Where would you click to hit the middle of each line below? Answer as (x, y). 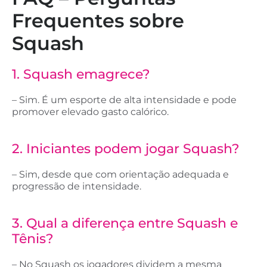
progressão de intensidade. (77, 186)
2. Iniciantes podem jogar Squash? (126, 148)
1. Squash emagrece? (81, 74)
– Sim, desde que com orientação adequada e (120, 174)
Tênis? (33, 238)
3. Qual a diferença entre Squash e (125, 223)
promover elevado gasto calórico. (90, 111)
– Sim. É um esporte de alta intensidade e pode (124, 100)
